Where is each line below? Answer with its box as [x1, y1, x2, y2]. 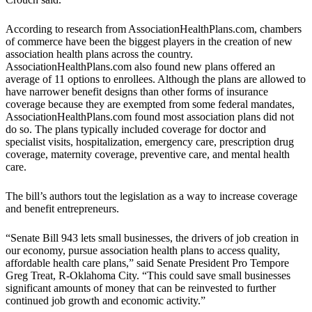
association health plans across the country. [6, 48, 193, 61]
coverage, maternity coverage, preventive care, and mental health [6, 148, 290, 161]
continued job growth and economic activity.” [6, 295, 205, 307]
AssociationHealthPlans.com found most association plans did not [6, 111, 294, 123]
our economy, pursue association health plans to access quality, [6, 244, 280, 257]
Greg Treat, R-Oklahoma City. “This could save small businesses [6, 270, 290, 282]
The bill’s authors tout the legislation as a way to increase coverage [6, 190, 297, 203]
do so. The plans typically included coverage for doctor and [6, 123, 266, 136]
